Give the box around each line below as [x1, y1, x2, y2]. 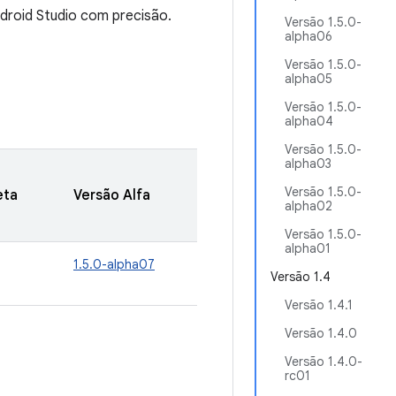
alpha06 [285, 28, 332, 44]
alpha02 [285, 198, 332, 214]
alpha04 [285, 113, 333, 129]
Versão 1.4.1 [285, 297, 353, 313]
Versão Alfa [73, 187, 150, 204]
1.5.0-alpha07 [73, 256, 155, 272]
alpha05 [285, 71, 332, 87]
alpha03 [285, 156, 331, 171]
